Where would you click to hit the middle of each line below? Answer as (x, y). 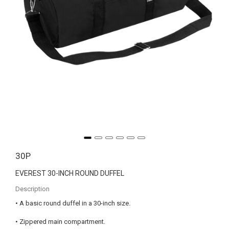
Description (32, 189)
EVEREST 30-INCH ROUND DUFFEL (70, 173)
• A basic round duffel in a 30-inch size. (73, 203)
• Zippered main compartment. (60, 221)
